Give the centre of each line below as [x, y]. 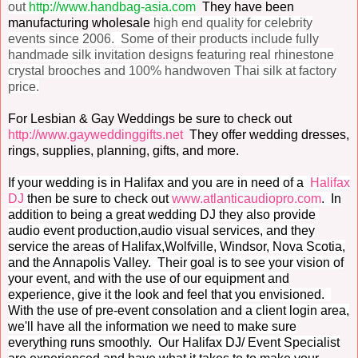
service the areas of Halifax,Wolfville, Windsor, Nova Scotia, [177, 247]
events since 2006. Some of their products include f [153, 39]
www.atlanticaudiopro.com [247, 199]
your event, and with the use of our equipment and [149, 279]
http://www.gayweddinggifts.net [95, 135]
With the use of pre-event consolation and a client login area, [179, 311]
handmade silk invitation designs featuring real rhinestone [171, 55]
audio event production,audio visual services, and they [161, 231]
